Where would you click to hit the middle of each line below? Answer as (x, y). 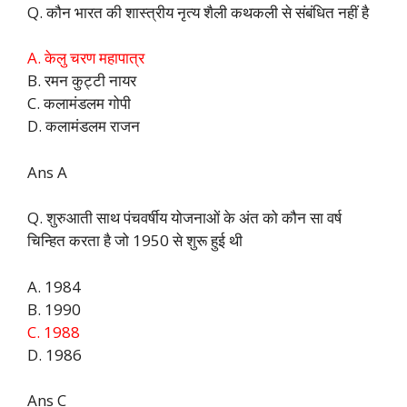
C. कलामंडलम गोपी (79, 104)
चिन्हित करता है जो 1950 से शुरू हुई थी (135, 241)
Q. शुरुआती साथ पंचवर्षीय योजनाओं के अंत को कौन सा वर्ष (184, 218)
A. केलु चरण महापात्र (86, 58)
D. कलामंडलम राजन (84, 126)
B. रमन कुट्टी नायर (82, 81)
